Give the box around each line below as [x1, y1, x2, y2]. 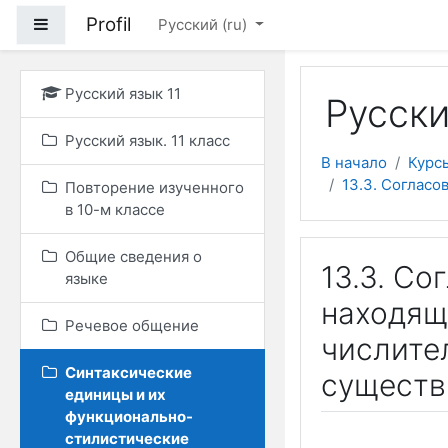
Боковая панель [48, 14, 164, 33]
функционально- [65, 407, 193, 426]
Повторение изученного [65, 178, 244, 197]
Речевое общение [65, 316, 199, 335]
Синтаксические [65, 363, 192, 382]
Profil [86, 13, 131, 36]
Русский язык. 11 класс [65, 131, 230, 150]
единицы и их [65, 385, 166, 404]
